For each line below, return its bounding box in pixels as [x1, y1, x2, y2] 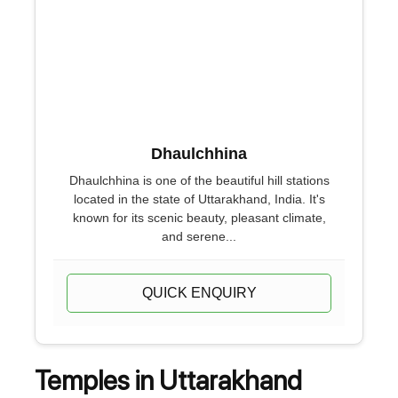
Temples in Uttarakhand [35, 364, 302, 396]
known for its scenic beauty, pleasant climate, [72, 211, 326, 225]
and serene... [162, 229, 236, 243]
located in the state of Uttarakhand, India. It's [73, 192, 325, 206]
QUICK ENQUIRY [141, 285, 257, 300]
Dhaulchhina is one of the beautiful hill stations [68, 173, 330, 187]
